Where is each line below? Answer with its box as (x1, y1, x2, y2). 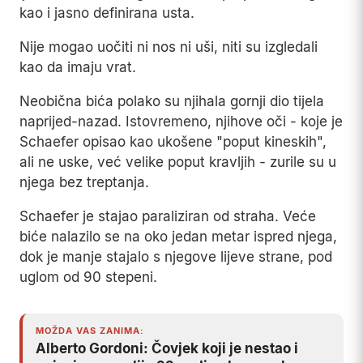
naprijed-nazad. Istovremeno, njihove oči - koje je (19, 113, 343, 130)
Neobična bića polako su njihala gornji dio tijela (19, 93, 324, 110)
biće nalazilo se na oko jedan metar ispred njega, (19, 228, 337, 246)
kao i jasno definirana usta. (19, 5, 194, 22)
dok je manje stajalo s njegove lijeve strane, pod (19, 249, 332, 266)
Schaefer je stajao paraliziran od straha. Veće (19, 208, 316, 225)
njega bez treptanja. (19, 174, 149, 191)
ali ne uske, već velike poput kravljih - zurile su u (19, 154, 336, 171)
